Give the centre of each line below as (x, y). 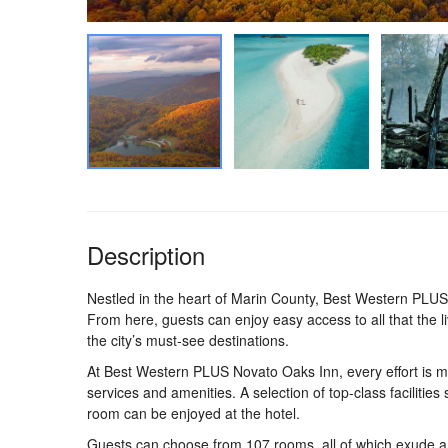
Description (146, 254)
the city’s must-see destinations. (188, 340)
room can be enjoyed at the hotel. (193, 413)
